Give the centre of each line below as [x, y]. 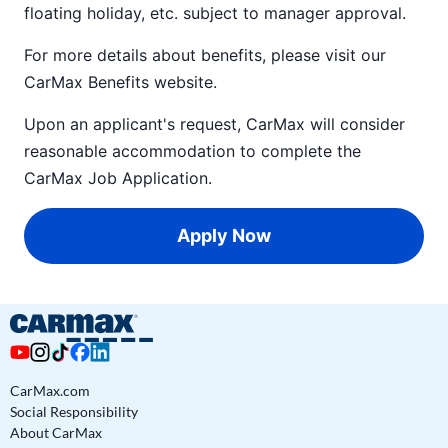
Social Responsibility [74, 411]
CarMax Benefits [86, 82]
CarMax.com [50, 390]
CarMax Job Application [116, 178]
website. [183, 82]
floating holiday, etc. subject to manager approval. [217, 13]
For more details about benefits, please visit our [205, 55]
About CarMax [56, 432]
